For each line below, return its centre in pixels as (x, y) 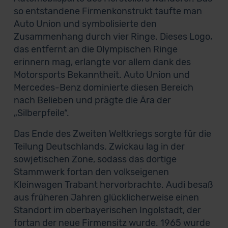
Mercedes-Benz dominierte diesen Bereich (103, 88)
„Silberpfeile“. (41, 113)
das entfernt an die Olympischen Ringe (95, 49)
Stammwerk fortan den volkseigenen (91, 172)
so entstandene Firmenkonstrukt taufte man (108, 11)
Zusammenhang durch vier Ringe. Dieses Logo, (113, 37)
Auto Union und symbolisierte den (85, 24)
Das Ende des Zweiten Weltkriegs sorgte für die (112, 134)
